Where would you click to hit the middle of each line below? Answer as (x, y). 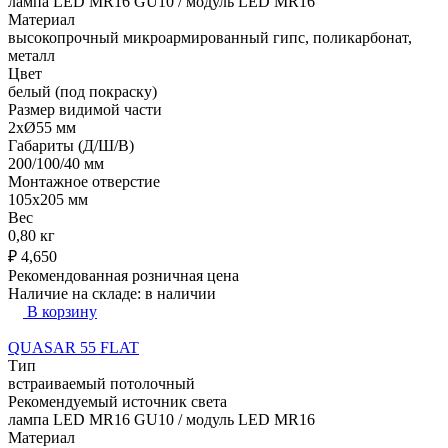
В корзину (62, 311)
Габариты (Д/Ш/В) (71, 145)
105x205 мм (48, 199)
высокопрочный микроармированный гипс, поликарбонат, (210, 37)
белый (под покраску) (82, 91)
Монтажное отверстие (84, 181)
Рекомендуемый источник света (117, 401)
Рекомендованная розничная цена (123, 275)
